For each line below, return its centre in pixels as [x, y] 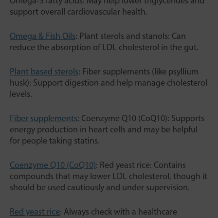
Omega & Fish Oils [43, 36]
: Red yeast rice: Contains [141, 165]
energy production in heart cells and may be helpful [104, 130]
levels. [21, 94]
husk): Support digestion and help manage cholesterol [109, 83]
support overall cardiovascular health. [79, 12]
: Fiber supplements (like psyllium [138, 72]
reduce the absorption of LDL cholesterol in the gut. [104, 47]
